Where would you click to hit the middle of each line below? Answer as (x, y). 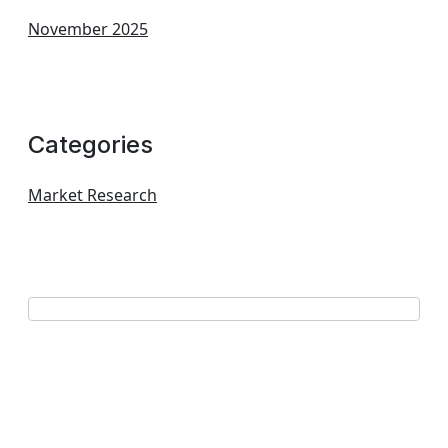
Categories (90, 144)
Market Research (92, 195)
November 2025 (88, 29)
